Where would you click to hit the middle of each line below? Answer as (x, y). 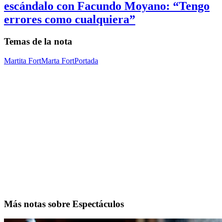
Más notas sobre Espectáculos (64, 204)
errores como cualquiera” (70, 20)
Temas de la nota (38, 42)
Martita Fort (23, 60)
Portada (86, 60)
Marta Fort (58, 60)
